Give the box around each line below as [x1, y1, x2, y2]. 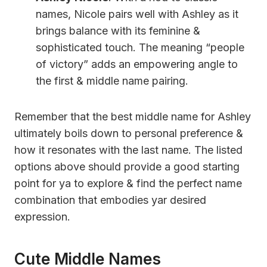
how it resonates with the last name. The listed [14, 143, 243, 156]
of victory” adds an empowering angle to [36, 57, 238, 70]
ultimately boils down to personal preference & [14, 126, 243, 139]
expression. [14, 210, 70, 223]
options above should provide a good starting [14, 160, 240, 173]
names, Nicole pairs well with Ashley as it [36, 7, 238, 20]
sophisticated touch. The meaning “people [36, 41, 244, 54]
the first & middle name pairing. [36, 74, 188, 87]
